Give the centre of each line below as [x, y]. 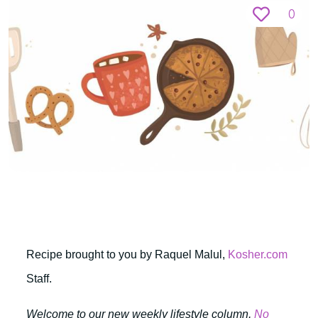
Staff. [39, 279]
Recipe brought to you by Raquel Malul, [127, 254]
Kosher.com [258, 254]
